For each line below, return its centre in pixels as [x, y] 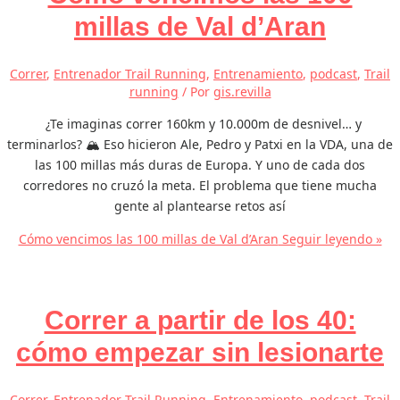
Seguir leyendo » [330, 239]
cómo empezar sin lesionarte [200, 353]
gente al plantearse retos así [200, 206]
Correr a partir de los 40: [200, 321]
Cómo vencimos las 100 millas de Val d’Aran [148, 239]
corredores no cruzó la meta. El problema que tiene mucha [200, 186]
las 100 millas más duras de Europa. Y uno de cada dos [200, 165]
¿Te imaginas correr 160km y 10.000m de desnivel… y [200, 124]
